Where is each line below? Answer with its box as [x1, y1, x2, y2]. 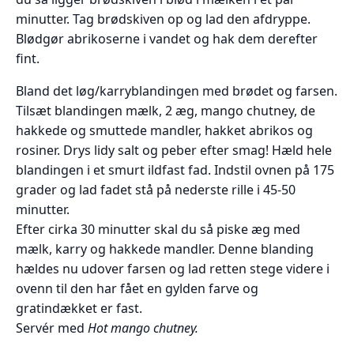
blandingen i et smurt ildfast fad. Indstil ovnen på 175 [16, 160, 334, 179]
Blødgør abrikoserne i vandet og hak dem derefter [16, 29, 318, 47]
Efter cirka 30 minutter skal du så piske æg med [16, 220, 300, 238]
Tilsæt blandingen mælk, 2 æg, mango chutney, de [16, 101, 315, 119]
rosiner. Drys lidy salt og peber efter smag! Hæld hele [16, 141, 332, 159]
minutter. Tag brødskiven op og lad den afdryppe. [16, 9, 311, 28]
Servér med [16, 318, 88, 337]
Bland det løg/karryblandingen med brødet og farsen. [16, 81, 337, 100]
